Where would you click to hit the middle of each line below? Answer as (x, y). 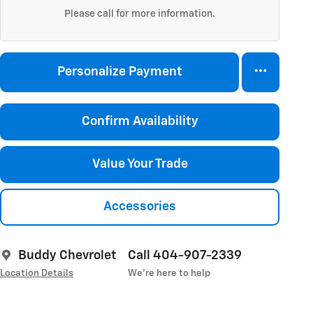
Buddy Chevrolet (67, 256)
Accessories (140, 207)
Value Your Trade (140, 164)
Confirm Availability (140, 121)
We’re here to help (169, 274)
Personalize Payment (119, 72)
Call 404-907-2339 (185, 256)
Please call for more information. (140, 14)
